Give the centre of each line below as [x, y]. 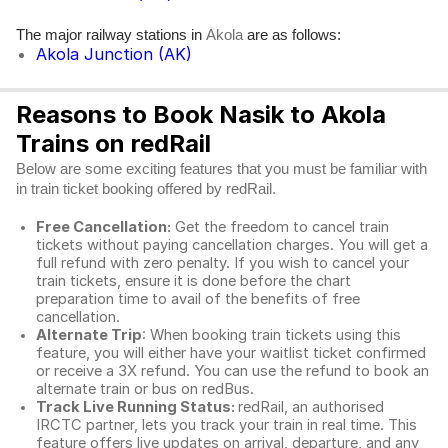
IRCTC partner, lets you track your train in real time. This [226, 425]
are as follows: [292, 34]
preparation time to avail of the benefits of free [198, 299]
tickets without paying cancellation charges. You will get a [232, 245]
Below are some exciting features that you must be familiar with [221, 169]
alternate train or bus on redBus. [147, 389]
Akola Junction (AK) [114, 54]
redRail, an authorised [311, 407]
